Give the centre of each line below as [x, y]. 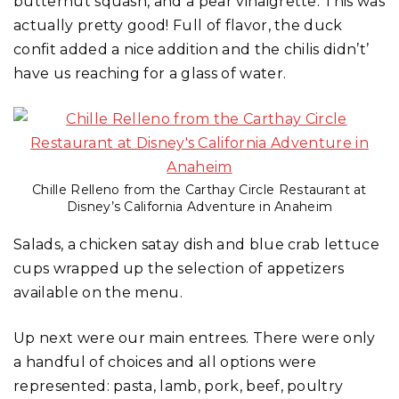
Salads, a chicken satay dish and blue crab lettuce [197, 244]
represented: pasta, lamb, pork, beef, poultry [179, 386]
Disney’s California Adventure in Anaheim [199, 206]
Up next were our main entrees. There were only [195, 338]
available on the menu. [98, 292]
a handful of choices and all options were [165, 362]
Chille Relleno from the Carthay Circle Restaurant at [199, 189]
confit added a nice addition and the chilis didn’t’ [191, 50]
